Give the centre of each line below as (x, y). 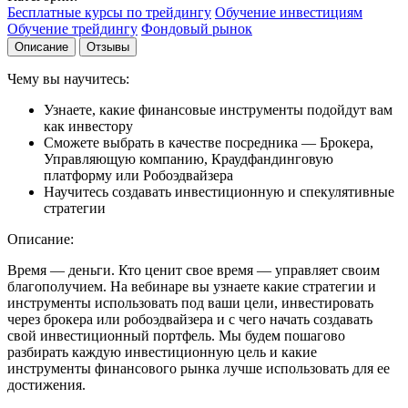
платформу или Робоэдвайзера (138, 175)
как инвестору (88, 126)
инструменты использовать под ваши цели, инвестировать (190, 302)
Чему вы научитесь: (68, 78)
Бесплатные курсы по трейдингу (109, 12)
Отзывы (108, 46)
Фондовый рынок (197, 28)
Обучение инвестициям (289, 12)
